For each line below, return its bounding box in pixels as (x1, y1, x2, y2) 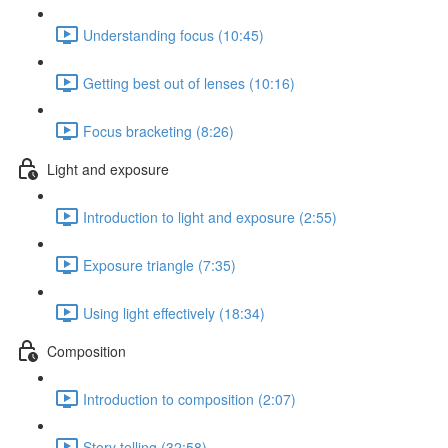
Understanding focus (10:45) (83, 24, 264, 45)
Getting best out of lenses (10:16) (83, 72, 295, 93)
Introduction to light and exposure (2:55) (83, 206, 337, 227)
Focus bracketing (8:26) (83, 120, 234, 141)
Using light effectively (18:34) (83, 302, 265, 323)
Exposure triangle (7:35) (83, 254, 236, 275)
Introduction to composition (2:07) (83, 388, 296, 409)
